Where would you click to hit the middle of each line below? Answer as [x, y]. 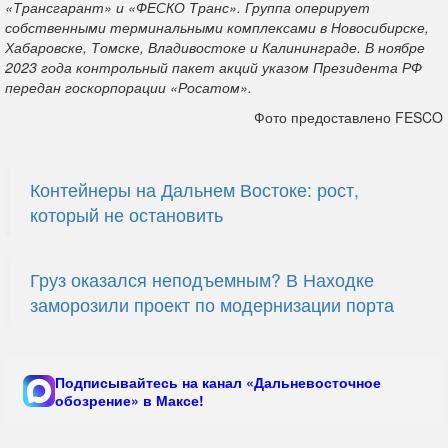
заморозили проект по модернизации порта [212, 304]
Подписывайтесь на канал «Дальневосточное [218, 382]
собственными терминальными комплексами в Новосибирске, [217, 27]
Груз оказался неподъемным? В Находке [202, 279]
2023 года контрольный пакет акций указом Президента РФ [213, 67]
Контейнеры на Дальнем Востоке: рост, [194, 189]
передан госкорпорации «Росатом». [128, 87]
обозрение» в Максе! [129, 400]
